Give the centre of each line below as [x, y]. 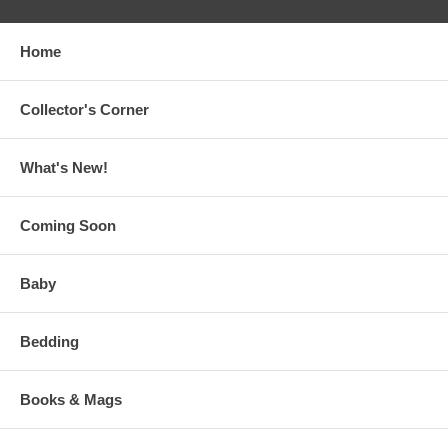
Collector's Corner [84, 110]
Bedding [49, 342]
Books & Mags [71, 400]
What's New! [64, 168]
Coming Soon [68, 226]
